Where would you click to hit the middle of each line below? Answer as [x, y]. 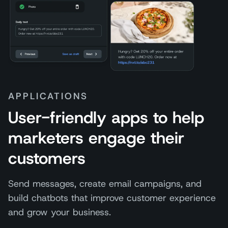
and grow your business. [60, 212]
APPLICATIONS [48, 96]
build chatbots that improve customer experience [112, 198]
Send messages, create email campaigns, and [105, 183]
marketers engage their [96, 138]
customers [47, 158]
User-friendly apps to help [106, 117]
